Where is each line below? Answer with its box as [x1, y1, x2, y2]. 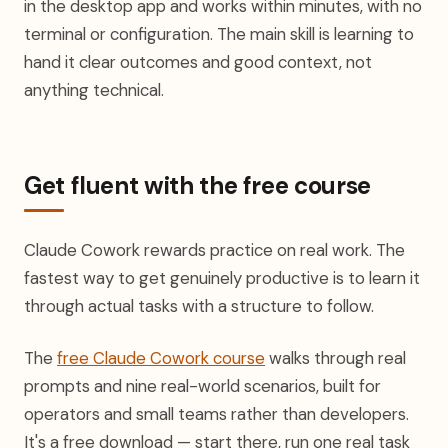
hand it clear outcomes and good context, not [24, 51, 372, 73]
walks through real [265, 347, 406, 369]
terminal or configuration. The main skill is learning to [24, 23, 414, 45]
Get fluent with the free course [24, 170, 371, 201]
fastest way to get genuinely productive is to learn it [24, 267, 420, 289]
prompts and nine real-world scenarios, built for [24, 375, 381, 397]
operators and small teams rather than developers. [24, 403, 409, 425]
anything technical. [24, 79, 164, 101]
